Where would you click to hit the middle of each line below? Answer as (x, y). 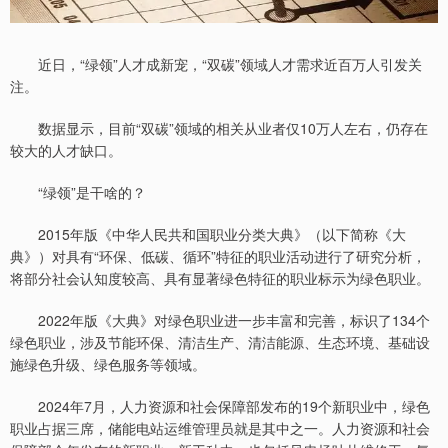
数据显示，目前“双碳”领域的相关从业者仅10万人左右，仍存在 (219, 128)
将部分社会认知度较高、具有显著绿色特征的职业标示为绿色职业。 (220, 278)
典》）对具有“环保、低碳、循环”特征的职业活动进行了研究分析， (218, 256)
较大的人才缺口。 (66, 150)
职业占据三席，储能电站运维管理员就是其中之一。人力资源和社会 (220, 428)
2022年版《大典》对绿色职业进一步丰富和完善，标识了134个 (220, 320)
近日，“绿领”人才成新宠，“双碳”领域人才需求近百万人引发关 (216, 64)
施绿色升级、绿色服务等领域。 (108, 364)
